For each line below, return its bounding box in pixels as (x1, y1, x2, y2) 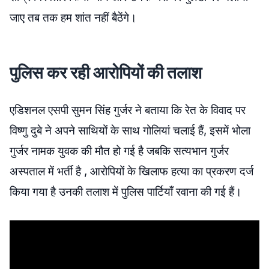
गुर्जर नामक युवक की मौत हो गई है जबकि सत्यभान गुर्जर (10, 144, 229, 158)
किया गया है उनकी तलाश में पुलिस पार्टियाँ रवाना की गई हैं (10, 185, 234, 199)
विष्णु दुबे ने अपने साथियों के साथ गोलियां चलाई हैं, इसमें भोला (10, 124, 250, 138)
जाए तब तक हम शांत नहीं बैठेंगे (10, 11, 129, 25)
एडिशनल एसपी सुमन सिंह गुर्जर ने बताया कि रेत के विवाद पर (10, 103, 246, 117)
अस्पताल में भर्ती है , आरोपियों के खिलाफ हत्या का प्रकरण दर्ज (10, 165, 253, 178)
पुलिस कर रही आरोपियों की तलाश (10, 62, 205, 83)
